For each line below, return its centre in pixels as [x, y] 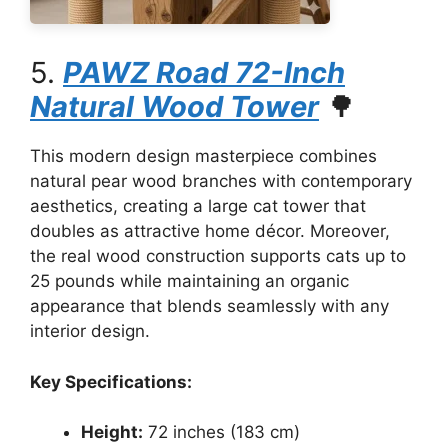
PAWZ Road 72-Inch [204, 72]
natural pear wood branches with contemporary [221, 181]
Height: [112, 432]
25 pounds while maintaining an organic [189, 281]
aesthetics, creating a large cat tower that [198, 206]
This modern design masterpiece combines [203, 156]
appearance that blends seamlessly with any [209, 306]
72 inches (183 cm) [221, 432]
